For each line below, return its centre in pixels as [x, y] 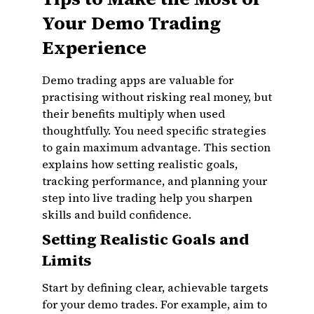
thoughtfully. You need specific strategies [154, 130]
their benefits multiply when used [134, 114]
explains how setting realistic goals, [140, 164]
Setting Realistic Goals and [145, 239]
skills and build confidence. [117, 214]
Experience [94, 48]
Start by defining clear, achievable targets [155, 287]
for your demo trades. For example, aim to [155, 304]
